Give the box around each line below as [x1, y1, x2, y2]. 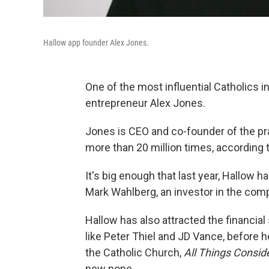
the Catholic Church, [85, 246, 184, 259]
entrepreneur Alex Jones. [85, 97, 205, 109]
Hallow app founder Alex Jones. [43, 38, 149, 47]
